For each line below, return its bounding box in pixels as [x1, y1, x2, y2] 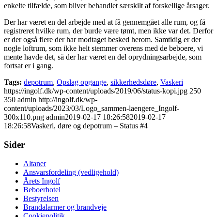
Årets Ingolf [23, 176, 60, 185]
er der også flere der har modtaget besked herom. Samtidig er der [4, 35, 201, 44]
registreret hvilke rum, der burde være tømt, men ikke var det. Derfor [4, 27, 213, 35]
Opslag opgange [57, 78, 107, 87]
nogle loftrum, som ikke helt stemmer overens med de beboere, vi [4, 44, 203, 53]
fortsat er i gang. [4, 62, 53, 70]
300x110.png [4, 113, 44, 122]
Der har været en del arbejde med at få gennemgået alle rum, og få [4, 18, 205, 27]
